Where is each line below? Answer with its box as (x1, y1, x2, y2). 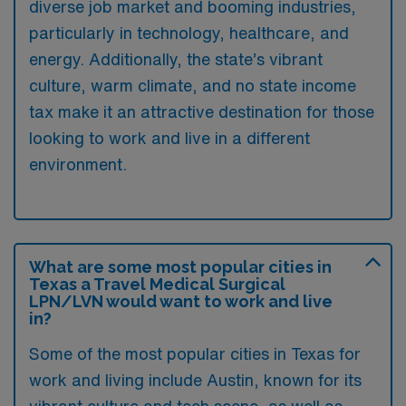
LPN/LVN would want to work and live (29, 292, 333, 311)
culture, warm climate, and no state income (29, 77, 356, 93)
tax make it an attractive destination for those (29, 103, 374, 120)
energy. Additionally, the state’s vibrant (29, 51, 323, 67)
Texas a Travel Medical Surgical (29, 275, 285, 294)
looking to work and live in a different (29, 130, 310, 146)
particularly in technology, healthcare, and (29, 24, 349, 41)
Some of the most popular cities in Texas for (29, 345, 361, 362)
